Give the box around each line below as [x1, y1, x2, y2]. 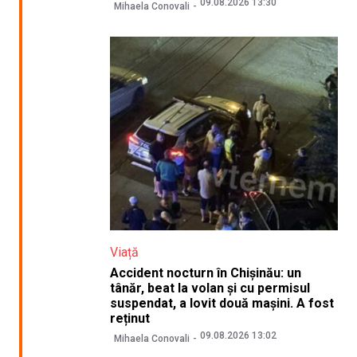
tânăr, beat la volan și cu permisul [110, 280, 311, 296]
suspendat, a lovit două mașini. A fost [110, 295, 335, 311]
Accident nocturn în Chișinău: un [110, 265, 302, 280]
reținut [110, 310, 151, 326]
